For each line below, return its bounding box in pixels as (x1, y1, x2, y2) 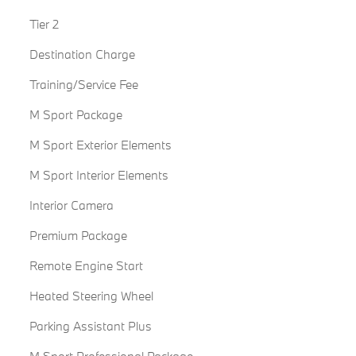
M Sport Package (29, 106, 122, 123)
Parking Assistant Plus (29, 318, 152, 335)
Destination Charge (29, 46, 135, 63)
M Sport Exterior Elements (29, 137, 172, 153)
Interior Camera (29, 197, 114, 214)
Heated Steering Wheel (29, 288, 153, 304)
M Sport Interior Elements (29, 167, 168, 184)
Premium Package (29, 227, 127, 244)
